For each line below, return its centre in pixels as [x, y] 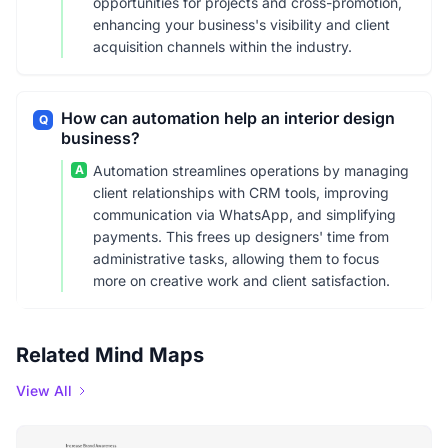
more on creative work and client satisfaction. [241, 280]
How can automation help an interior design [228, 118]
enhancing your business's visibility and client [241, 24]
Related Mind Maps [110, 355]
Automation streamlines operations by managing [251, 170]
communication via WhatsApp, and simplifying [244, 214]
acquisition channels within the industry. [222, 46]
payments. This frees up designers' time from [241, 236]
